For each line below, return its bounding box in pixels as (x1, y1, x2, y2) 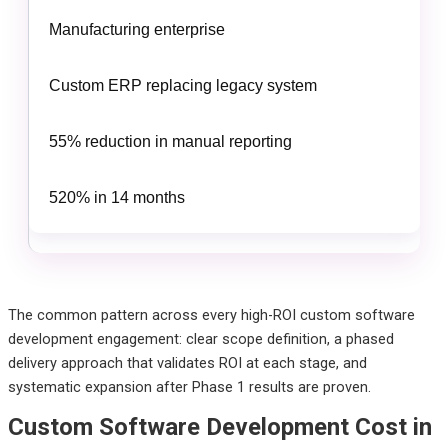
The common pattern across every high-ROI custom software (7, 305, 415, 324)
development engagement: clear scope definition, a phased (7, 329, 394, 348)
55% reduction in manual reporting (48, 132, 292, 150)
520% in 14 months (48, 188, 185, 206)
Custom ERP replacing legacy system (48, 76, 317, 94)
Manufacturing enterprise (48, 20, 225, 38)
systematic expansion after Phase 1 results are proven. (7, 377, 371, 396)
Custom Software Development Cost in (7, 412, 432, 441)
